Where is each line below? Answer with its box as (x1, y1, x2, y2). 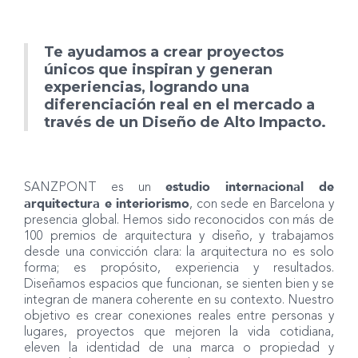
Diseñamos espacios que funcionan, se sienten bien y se (24, 278, 334, 292)
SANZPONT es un (24, 181, 165, 195)
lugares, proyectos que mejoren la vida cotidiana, (24, 326, 334, 340)
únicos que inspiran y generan (44, 61, 272, 79)
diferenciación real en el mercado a (44, 96, 315, 114)
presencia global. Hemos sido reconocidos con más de (24, 214, 334, 228)
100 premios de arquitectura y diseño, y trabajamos (24, 230, 334, 244)
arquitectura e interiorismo (24, 195, 190, 213)
